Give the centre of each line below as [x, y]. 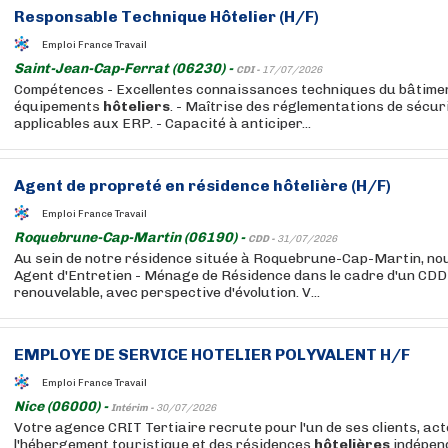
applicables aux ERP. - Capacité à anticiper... [162, 123]
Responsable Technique [112, 16]
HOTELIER [231, 354]
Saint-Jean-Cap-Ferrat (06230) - [125, 68]
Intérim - [133, 408]
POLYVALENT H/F [341, 354]
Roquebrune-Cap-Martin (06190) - [131, 237]
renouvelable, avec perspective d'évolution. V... [167, 292]
